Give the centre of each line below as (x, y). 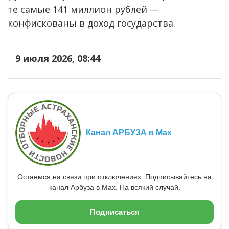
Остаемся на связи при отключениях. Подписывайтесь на (114, 177)
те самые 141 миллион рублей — (83, 9)
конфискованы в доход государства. (91, 23)
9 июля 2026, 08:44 (58, 58)
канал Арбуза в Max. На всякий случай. (114, 187)
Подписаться (114, 212)
